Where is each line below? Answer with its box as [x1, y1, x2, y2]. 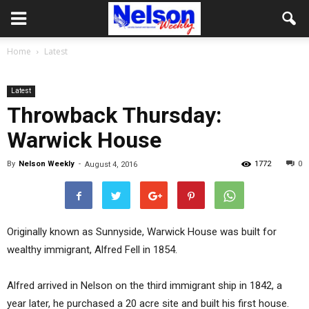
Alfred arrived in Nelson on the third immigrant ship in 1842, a [7, 279, 282, 292]
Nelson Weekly [19, 159, 74, 168]
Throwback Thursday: [7, 102, 222, 128]
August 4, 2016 [85, 160, 137, 169]
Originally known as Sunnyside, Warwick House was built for [7, 226, 277, 238]
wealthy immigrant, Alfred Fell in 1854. [7, 243, 177, 256]
